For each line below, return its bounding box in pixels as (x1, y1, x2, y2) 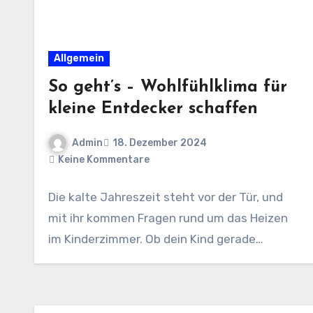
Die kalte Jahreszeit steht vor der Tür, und (48, 190, 283, 205)
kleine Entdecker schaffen (48, 100, 258, 117)
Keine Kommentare (58, 154, 150, 166)
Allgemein (54, 52, 104, 64)
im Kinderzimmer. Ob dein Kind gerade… (48, 232, 263, 247)
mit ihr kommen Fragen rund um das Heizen (48, 211, 288, 226)
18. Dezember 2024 (112, 136, 207, 149)
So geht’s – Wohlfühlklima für (48, 78, 287, 96)
